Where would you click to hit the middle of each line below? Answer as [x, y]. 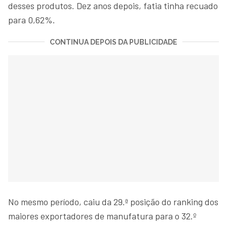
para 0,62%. [32, 20]
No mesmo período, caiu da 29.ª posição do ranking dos [113, 201]
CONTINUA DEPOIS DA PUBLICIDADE [113, 42]
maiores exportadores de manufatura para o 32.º [102, 216]
